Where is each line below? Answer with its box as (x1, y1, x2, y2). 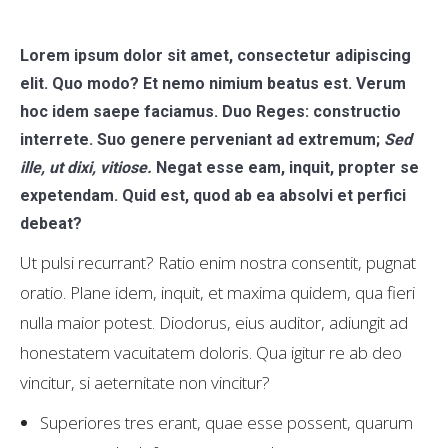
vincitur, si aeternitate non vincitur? (20, 371, 270, 394)
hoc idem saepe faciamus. (20, 102, 218, 121)
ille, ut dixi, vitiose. (20, 158, 152, 177)
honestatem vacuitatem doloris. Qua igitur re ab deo (20, 341, 402, 364)
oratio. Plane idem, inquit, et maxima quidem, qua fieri (20, 281, 415, 304)
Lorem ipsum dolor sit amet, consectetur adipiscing (20, 46, 411, 65)
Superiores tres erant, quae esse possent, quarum (40, 411, 413, 434)
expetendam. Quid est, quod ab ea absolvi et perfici (20, 186, 406, 205)
